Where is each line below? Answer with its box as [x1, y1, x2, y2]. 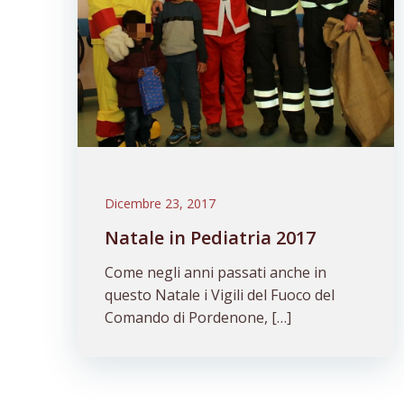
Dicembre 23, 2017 [105, 195, 216, 212]
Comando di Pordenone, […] [105, 308, 291, 327]
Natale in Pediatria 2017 [105, 225, 316, 250]
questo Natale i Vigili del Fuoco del [105, 285, 335, 305]
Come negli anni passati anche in [105, 262, 326, 282]
